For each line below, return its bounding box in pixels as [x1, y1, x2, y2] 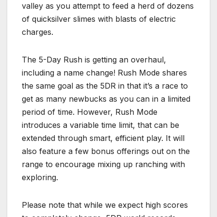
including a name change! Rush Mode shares [22, 68, 187, 78]
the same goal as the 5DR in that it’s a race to [22, 81, 188, 91]
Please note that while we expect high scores [22, 200, 188, 210]
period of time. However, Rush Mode [22, 107, 157, 117]
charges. [22, 27, 53, 37]
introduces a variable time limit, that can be [22, 120, 179, 130]
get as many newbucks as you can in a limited [22, 94, 190, 104]
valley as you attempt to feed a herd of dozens [22, 1, 194, 11]
